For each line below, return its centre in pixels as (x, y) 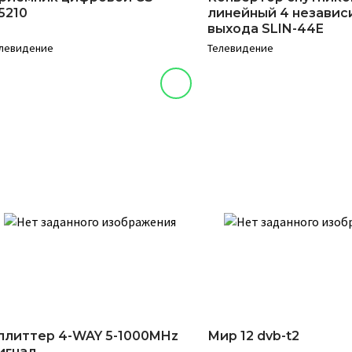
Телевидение (240, 48)
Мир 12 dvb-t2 (253, 336)
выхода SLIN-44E (266, 29)
